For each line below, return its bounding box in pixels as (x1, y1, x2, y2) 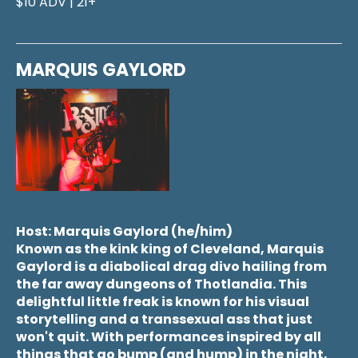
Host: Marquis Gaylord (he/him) (16, 221, 233, 241)
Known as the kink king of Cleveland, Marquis (16, 239, 324, 258)
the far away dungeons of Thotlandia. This (16, 274, 307, 293)
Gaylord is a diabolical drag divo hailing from (16, 257, 327, 276)
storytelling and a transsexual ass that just (16, 309, 312, 328)
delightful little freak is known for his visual (16, 292, 309, 311)
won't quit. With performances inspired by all (16, 327, 321, 346)
